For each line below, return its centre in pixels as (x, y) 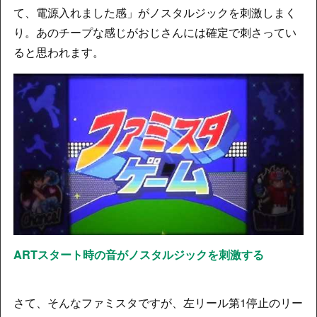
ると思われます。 (58, 52)
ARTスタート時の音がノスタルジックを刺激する (138, 254)
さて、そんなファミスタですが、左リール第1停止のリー (158, 303)
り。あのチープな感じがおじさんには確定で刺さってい (155, 33)
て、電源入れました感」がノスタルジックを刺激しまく (155, 13)
